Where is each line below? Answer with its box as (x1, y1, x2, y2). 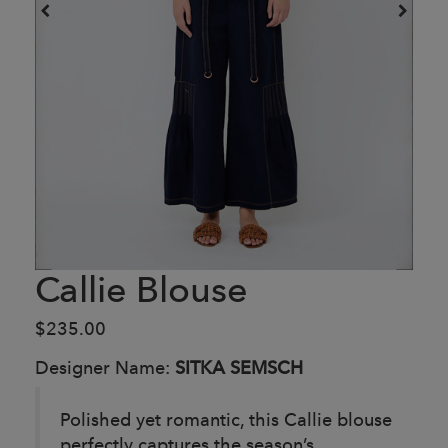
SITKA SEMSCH (175, 355, 303, 379)
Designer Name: (35, 355, 175, 379)
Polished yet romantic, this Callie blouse (60, 407, 392, 431)
